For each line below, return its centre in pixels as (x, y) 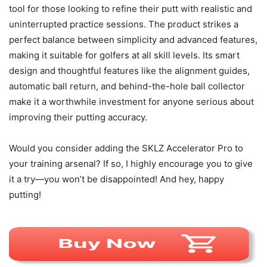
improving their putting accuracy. (78, 117)
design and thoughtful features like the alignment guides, (129, 71)
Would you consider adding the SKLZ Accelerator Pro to (126, 148)
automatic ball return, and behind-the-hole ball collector (127, 86)
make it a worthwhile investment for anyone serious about (131, 102)
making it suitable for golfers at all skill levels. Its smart (124, 55)
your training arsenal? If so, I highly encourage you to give (131, 164)
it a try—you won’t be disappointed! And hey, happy (117, 179)
